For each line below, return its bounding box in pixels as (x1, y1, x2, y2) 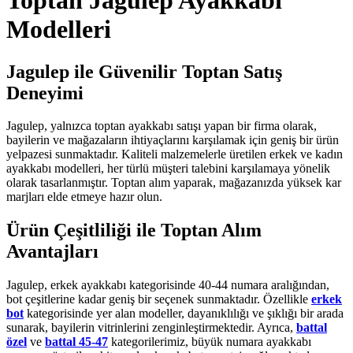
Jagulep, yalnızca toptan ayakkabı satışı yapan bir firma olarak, (6, 119, 317, 133)
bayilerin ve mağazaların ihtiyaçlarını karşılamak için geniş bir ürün (6, 133, 339, 147)
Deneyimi (6, 82, 84, 103)
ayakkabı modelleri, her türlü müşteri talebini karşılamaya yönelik (6, 162, 330, 176)
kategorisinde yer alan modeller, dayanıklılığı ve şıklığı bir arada (24, 307, 344, 321)
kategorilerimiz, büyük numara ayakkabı (108, 335, 311, 349)
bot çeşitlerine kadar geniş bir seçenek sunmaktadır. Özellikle (6, 292, 311, 307)
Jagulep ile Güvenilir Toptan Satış (6, 61, 282, 82)
